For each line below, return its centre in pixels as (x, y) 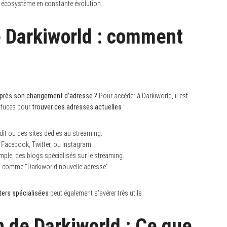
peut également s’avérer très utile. (96, 193)
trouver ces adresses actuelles (77, 107)
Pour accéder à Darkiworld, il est (143, 96)
